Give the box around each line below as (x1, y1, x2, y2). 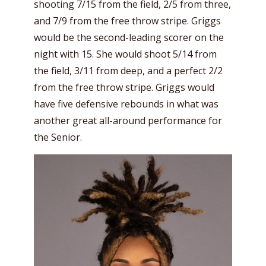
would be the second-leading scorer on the (34, 31, 224, 44)
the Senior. (34, 131, 82, 144)
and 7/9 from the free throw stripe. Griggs (34, 14, 221, 27)
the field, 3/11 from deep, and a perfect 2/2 (34, 64, 223, 77)
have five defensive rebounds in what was (34, 97, 218, 110)
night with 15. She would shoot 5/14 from (34, 47, 217, 61)
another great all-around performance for (34, 114, 222, 127)
